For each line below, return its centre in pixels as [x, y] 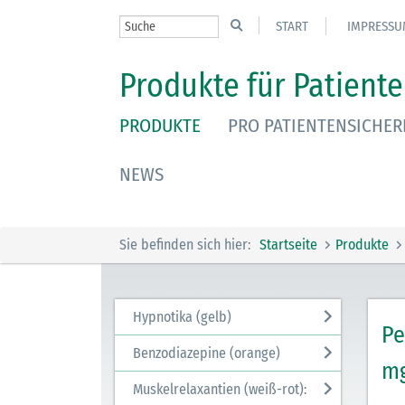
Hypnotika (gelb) [182, 317]
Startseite [288, 245]
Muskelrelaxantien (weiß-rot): [220, 389]
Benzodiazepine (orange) [207, 353]
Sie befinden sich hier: [185, 245]
